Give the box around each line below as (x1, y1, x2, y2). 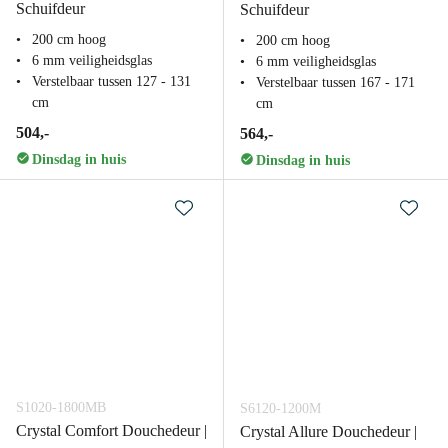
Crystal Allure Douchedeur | (240, 423, 417, 440)
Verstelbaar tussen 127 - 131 (32, 74, 191, 89)
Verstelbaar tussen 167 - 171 (256, 75, 415, 90)
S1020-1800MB (16, 400, 106, 415)
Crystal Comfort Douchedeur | (16, 422, 207, 439)
